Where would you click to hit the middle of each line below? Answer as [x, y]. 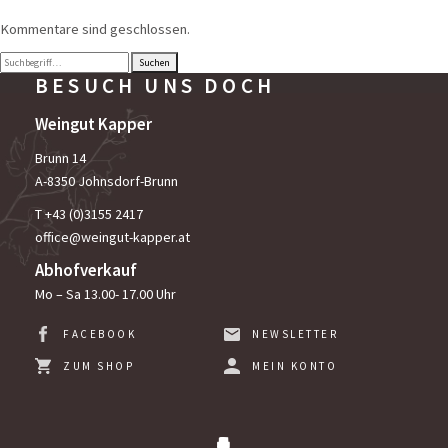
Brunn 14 [60, 158]
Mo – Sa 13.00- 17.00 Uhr [105, 294]
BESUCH [90, 86]
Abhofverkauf [86, 270]
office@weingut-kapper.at [112, 237]
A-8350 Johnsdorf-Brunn [106, 181]
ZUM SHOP [99, 366]
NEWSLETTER [295, 334]
